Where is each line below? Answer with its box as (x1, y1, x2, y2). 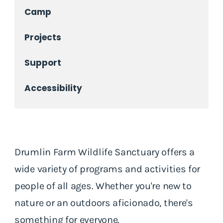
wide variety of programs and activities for (14, 163, 201, 175)
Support (24, 56, 61, 69)
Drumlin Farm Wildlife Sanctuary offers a (14, 146, 195, 158)
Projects (24, 31, 61, 43)
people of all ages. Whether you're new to (14, 180, 192, 192)
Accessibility (24, 82, 82, 94)
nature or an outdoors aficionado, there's (14, 197, 193, 209)
